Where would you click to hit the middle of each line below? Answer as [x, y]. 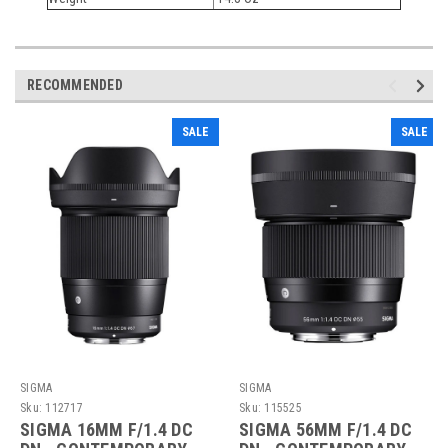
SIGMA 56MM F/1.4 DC [325, 429]
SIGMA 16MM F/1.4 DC [106, 429]
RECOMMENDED [75, 84]
